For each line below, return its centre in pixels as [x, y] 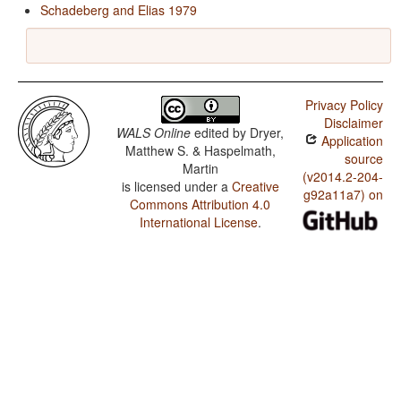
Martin [200, 169]
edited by [221, 133]
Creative [255, 187]
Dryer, [267, 133]
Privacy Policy [344, 105]
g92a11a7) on [343, 195]
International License [198, 222]
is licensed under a [176, 187]
